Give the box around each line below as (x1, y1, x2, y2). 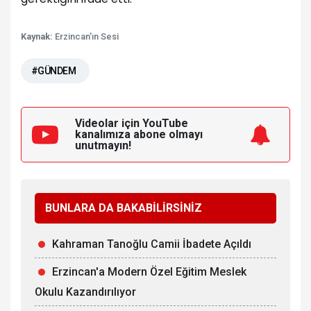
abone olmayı (133, 127, 203, 141)
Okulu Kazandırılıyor (35, 285, 136, 299)
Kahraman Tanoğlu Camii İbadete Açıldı (52, 237, 251, 251)
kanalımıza (75, 127, 133, 141)
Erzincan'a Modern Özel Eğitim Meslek (52, 264, 246, 278)
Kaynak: (21, 31, 55, 42)
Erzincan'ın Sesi (55, 31, 119, 42)
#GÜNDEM (31, 65, 76, 76)
